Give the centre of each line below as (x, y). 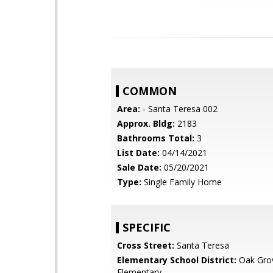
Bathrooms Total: (156, 138)
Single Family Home (182, 182)
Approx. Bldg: (146, 123)
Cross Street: (146, 245)
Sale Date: (139, 167)
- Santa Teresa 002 (179, 109)
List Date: (138, 153)
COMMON (150, 91)
